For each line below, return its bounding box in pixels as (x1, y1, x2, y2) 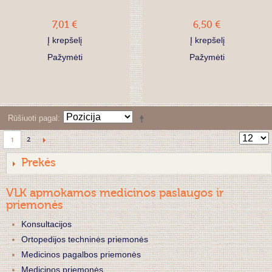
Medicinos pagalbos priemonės (21, 249, 141, 259)
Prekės (21, 151, 56, 175)
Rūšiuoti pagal (8, 114, 58, 123)
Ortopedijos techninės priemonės (21, 234, 148, 244)
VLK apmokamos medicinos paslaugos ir (6, 181, 223, 206)
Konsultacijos (21, 219, 72, 229)
